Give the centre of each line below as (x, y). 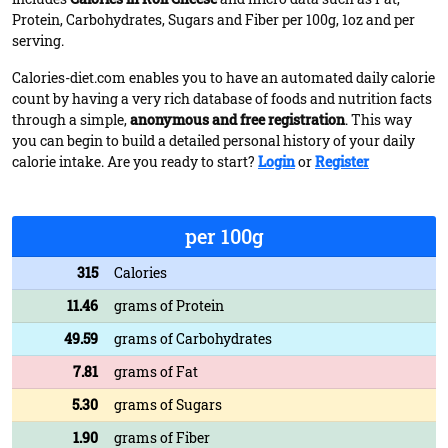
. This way (378, 119)
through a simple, (71, 119)
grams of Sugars (168, 404)
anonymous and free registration (237, 119)
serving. (38, 40)
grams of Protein (169, 305)
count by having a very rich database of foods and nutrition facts (222, 98)
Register (342, 161)
